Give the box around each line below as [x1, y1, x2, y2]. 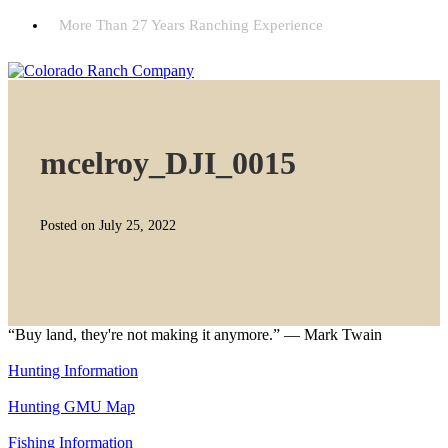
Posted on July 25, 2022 [40, 218, 176, 233]
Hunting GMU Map [8, 398, 135, 415]
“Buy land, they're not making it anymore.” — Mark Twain [8, 326, 382, 343]
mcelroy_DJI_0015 [40, 145, 296, 181]
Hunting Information [8, 362, 138, 379]
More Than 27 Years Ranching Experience [59, 17, 323, 33]
